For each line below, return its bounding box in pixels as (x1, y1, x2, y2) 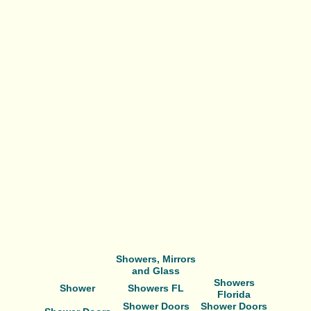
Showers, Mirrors (116, 253, 196, 264)
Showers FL (128, 283, 184, 294)
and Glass (132, 265, 180, 276)
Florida (217, 289, 251, 300)
